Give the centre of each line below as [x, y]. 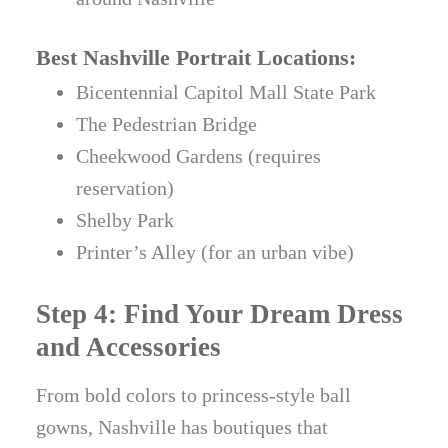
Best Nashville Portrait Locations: [196, 58]
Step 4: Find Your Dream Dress [220, 314]
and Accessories [129, 347]
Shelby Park [125, 220]
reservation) [125, 188]
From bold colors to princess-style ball [194, 395]
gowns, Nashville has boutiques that [182, 427]
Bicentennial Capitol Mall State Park [226, 92]
